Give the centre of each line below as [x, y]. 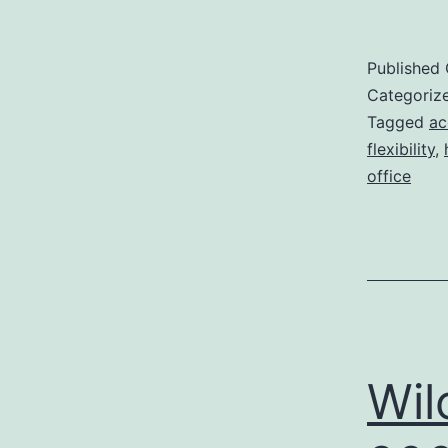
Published [406, 68]
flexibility [401, 149]
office [389, 176]
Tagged [398, 122]
